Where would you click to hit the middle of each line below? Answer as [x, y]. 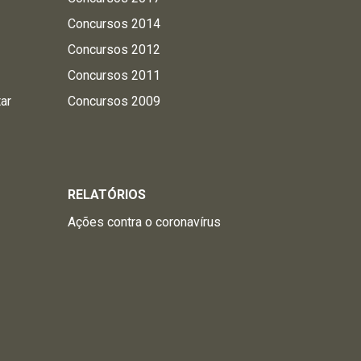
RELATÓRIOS [106, 195]
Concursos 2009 [114, 101]
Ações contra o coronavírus [144, 222]
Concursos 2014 [114, 24]
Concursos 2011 [114, 75]
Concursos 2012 [114, 50]
